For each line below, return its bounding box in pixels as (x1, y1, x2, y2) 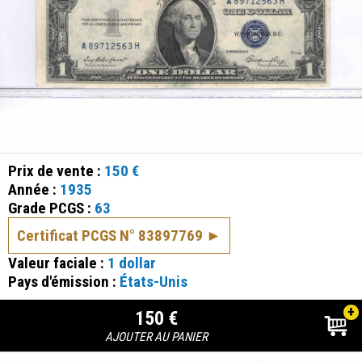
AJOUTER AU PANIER (105, 329, 208, 344)
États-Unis (120, 271, 187, 291)
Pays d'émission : (8, 271, 120, 291)
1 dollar (107, 253, 156, 272)
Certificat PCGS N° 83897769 (17, 225, 203, 245)
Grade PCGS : (8, 198, 95, 217)
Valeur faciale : (8, 253, 107, 272)
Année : (8, 179, 60, 199)
